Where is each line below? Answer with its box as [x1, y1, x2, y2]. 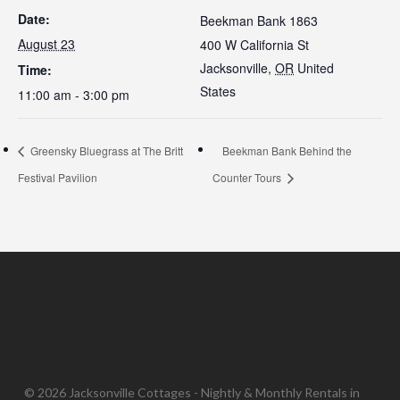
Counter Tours [212, 169, 285, 185]
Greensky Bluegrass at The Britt [28, 143, 183, 159]
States [200, 82, 236, 100]
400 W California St [200, 36, 309, 54]
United [297, 59, 334, 77]
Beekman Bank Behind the [222, 143, 353, 159]
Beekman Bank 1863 [200, 12, 318, 29]
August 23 [18, 35, 75, 53]
